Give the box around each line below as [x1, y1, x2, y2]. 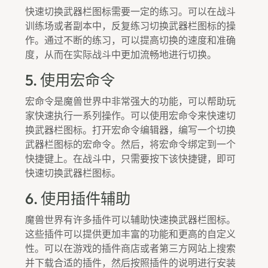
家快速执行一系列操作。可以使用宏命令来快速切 [25, 109, 236, 121]
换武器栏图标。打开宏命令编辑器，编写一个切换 [25, 123, 236, 136]
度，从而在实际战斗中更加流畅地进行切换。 [25, 48, 217, 60]
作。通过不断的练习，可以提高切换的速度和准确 [25, 33, 236, 46]
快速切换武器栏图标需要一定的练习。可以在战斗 [25, 5, 236, 17]
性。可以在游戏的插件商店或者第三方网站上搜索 [25, 242, 236, 254]
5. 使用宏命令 [25, 70, 115, 90]
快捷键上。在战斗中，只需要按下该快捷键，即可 [25, 152, 236, 165]
